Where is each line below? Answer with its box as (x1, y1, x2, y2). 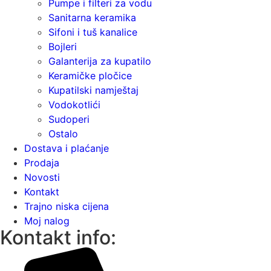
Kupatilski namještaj (48, 84, 139, 97)
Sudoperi (48, 113, 90, 126)
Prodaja (24, 157, 59, 169)
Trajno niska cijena (24, 200, 109, 213)
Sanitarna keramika (48, 11, 136, 24)
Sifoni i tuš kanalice (48, 26, 137, 39)
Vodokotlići (48, 99, 100, 111)
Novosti (24, 171, 60, 184)
